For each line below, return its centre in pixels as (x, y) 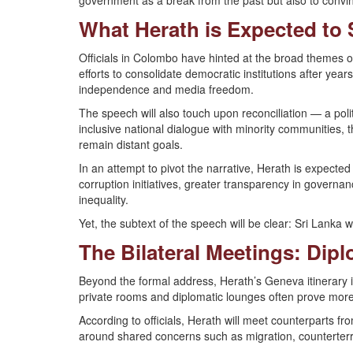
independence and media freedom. (166, 89)
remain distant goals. (131, 144)
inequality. (104, 199)
